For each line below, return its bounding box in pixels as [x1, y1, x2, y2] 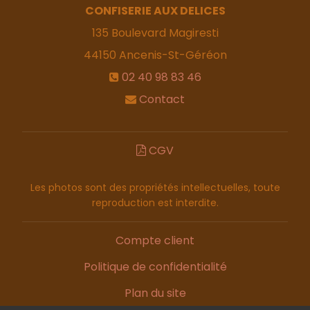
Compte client [116, 232, 194, 249]
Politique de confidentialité [83, 259, 227, 275]
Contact [139, 91, 185, 108]
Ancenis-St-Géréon [118, 47, 227, 64]
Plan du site [124, 285, 186, 302]
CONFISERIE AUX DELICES [84, 3, 226, 19]
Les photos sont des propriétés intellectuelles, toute [30, 181, 280, 195]
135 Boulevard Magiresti [91, 25, 219, 42]
